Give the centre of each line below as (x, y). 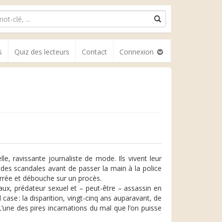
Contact (94, 52)
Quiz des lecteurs (42, 52)
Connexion (138, 52)
